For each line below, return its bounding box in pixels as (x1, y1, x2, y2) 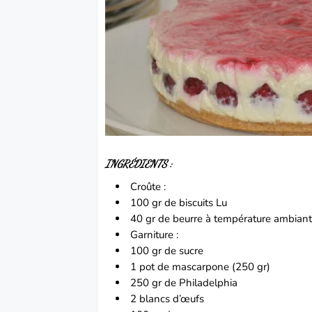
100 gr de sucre (130, 244, 204, 258)
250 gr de (130, 276, 180, 290)
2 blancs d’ (130, 292, 181, 306)
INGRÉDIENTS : (105, 157, 173, 171)
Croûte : (130, 180, 166, 194)
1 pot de (130, 260, 173, 274)
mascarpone (172, 260, 233, 274)
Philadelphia (179, 276, 238, 290)
